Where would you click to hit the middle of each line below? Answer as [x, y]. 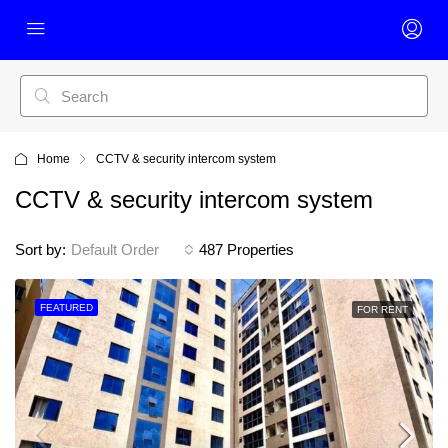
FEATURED [66, 307]
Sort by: [40, 249]
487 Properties [246, 249]
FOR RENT [382, 309]
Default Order [115, 249]
